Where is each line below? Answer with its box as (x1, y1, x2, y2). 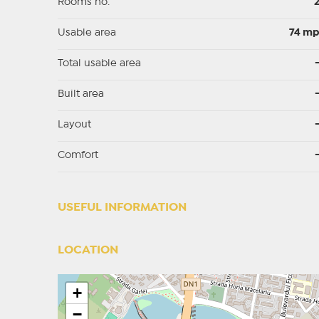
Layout (57, 120, 91, 130)
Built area (57, 90, 104, 99)
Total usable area (57, 59, 141, 68)
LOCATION (57, 245, 118, 256)
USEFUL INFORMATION (57, 202, 187, 214)
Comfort (57, 151, 98, 160)
